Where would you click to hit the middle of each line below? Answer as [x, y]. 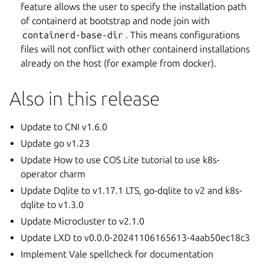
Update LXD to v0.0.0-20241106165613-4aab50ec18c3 [136, 237]
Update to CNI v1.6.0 [64, 127]
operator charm [53, 174]
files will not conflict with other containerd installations [136, 49]
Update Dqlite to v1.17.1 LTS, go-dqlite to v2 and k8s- [132, 190]
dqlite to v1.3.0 [52, 204]
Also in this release [85, 98]
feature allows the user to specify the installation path [134, 6]
